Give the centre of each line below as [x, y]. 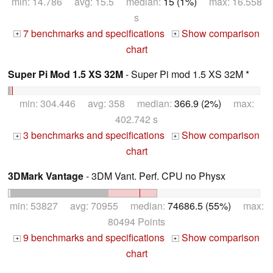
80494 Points [136, 222]
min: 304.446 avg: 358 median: [97, 104]
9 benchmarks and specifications [93, 238]
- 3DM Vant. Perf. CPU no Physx [154, 176]
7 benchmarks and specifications [93, 33]
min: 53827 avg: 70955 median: [88, 206]
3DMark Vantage [46, 176]
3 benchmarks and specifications [93, 135]
